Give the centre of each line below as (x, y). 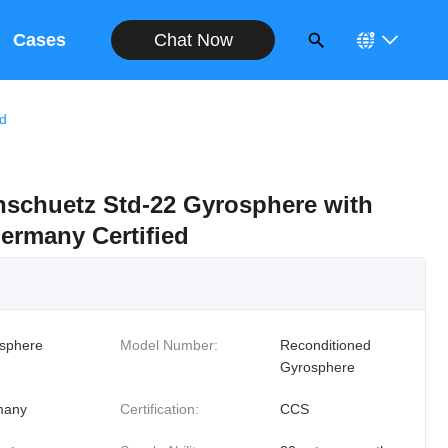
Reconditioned (325, 345)
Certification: (159, 409)
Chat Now (193, 39)
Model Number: (168, 345)
